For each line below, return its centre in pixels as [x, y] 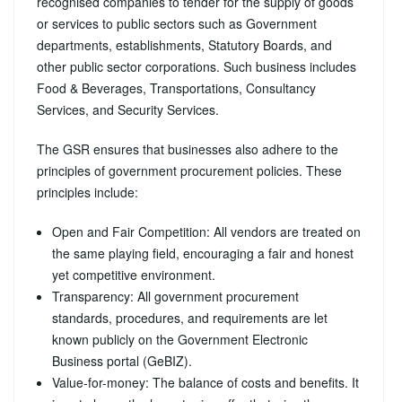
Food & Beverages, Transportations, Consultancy [176, 87]
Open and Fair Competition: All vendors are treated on [206, 231]
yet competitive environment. [134, 274]
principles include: [87, 192]
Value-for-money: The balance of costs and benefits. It [205, 382]
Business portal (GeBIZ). [122, 360]
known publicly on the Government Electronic [180, 339]
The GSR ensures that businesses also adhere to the [188, 149]
